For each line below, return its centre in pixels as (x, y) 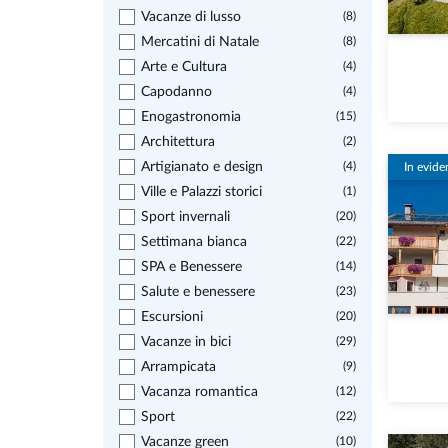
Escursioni (172, 317)
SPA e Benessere (191, 267)
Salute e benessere (198, 292)
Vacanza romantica (199, 392)
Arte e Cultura (184, 67)
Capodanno (176, 92)
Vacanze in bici (186, 342)
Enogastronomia (191, 117)
